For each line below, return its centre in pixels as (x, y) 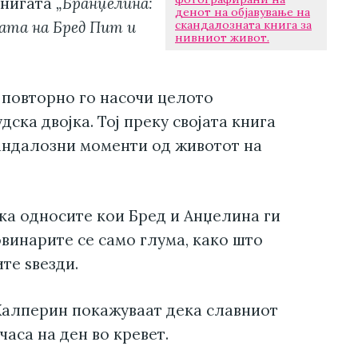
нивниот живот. (222, 38)
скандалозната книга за (243, 25)
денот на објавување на (243, 12)
